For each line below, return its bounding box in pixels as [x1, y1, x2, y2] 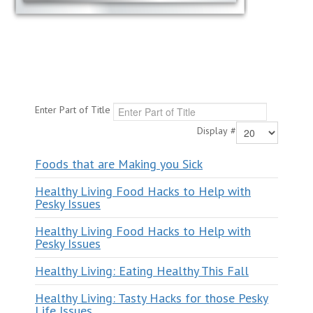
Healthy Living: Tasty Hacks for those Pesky [35, 289, 268, 306]
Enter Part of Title [35, 103, 113, 117]
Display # [197, 124, 236, 138]
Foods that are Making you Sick [35, 155, 203, 172]
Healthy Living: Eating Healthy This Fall [35, 262, 249, 279]
